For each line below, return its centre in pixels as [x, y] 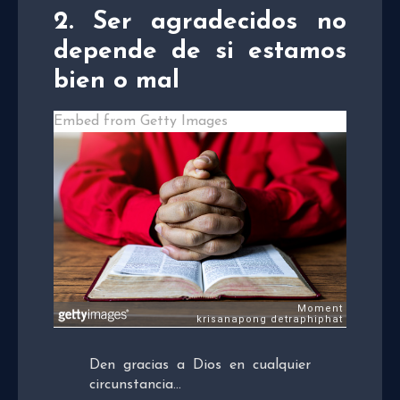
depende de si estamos [200, 52]
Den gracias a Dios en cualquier [200, 365]
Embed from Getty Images [141, 122]
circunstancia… [135, 384]
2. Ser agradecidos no [200, 23]
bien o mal [117, 82]
